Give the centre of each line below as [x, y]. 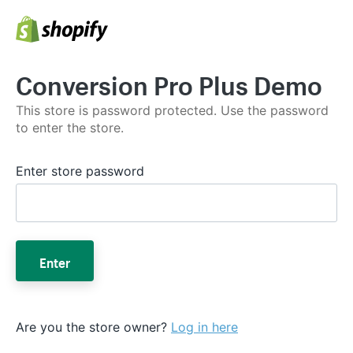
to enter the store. [70, 128]
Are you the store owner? [93, 327]
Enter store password [80, 171]
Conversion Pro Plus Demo [169, 82]
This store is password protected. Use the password [172, 110]
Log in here [204, 327]
